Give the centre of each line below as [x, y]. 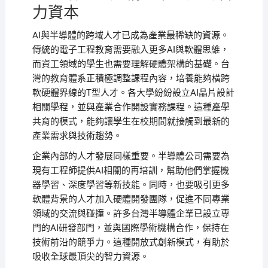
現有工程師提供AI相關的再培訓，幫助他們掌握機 [130, 171]
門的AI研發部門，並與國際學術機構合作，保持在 [130, 228]
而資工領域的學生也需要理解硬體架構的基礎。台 [131, 64]
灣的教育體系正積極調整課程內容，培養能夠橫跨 [131, 79]
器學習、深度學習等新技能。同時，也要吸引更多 [131, 185]
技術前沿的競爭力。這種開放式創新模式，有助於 [131, 243]
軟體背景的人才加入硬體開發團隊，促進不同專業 [131, 200]
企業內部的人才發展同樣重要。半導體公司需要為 [131, 156]
